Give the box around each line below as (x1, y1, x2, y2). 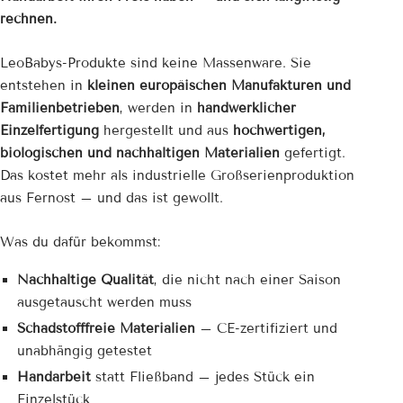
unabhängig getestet (16, 343, 152, 360)
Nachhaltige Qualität (16, 272, 154, 289)
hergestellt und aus (99, 122, 233, 139)
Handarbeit (16, 369, 91, 386)
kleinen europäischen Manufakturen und (87, 77, 351, 94)
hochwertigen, (233, 122, 326, 139)
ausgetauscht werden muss (16, 294, 192, 311)
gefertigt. (280, 145, 345, 162)
